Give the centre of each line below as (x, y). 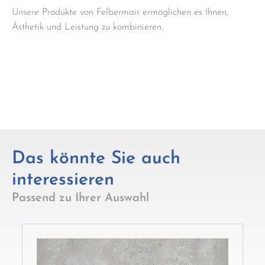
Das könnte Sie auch (96, 159)
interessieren (63, 180)
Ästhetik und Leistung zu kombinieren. (88, 28)
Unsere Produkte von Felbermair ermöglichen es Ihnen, (120, 13)
